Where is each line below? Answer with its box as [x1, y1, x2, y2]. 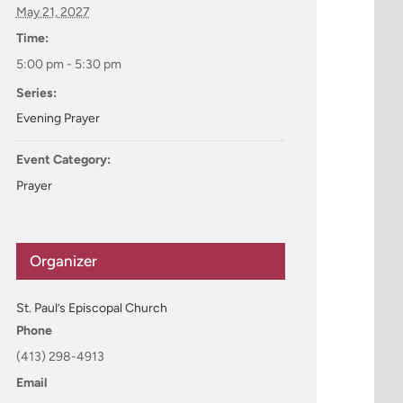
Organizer [29, 251, 97, 270]
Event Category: [15, 151, 111, 167]
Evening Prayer [15, 110, 100, 126]
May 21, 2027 [15, 4, 90, 20]
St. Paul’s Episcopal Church [15, 300, 167, 316]
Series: [15, 85, 57, 101]
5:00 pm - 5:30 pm [15, 56, 121, 72]
